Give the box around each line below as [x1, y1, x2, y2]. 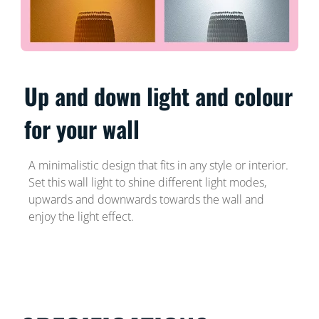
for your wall [24, 112, 140, 146]
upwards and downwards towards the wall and [28, 192, 264, 208]
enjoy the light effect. [28, 209, 134, 225]
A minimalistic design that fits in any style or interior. [28, 157, 288, 174]
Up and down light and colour [24, 79, 293, 113]
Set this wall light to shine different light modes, [28, 174, 266, 191]
